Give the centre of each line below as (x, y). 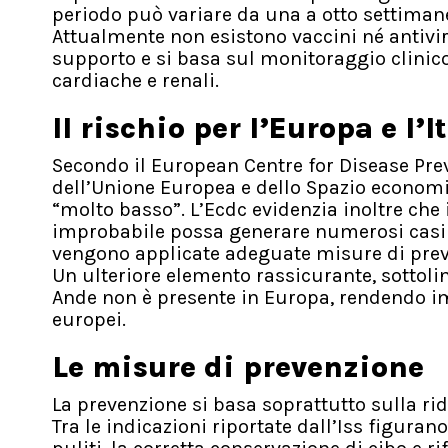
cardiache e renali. (135, 81)
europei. (89, 320)
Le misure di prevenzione (238, 367)
